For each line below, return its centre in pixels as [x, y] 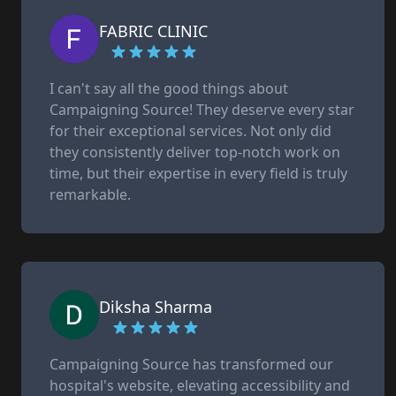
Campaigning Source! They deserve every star [202, 110]
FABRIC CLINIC [153, 31]
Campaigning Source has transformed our [191, 364]
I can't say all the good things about [169, 88]
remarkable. [90, 194]
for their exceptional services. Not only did [190, 131]
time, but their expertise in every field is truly [198, 173]
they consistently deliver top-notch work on [195, 152]
